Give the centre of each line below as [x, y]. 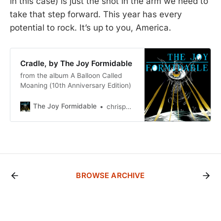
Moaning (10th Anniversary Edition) [75, 85]
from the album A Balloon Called [71, 75]
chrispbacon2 [116, 106]
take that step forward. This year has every [96, 14]
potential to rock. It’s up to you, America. [91, 28]
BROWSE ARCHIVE [110, 176]
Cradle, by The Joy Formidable [76, 63]
